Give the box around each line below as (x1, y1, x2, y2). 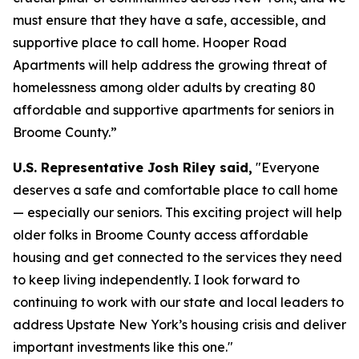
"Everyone (252, 159, 320, 175)
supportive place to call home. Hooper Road (13, 34, 287, 50)
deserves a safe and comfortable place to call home (13, 182, 338, 198)
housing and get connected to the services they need (13, 249, 342, 265)
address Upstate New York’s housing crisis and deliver (13, 317, 346, 333)
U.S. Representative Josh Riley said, (13, 159, 252, 175)
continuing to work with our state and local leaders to (13, 294, 344, 310)
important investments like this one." (13, 339, 233, 355)
